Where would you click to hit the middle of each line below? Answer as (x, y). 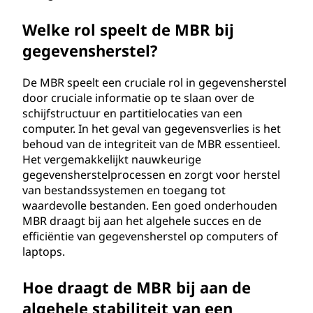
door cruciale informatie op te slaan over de (138, 98)
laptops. (44, 252)
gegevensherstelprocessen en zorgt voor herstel (151, 175)
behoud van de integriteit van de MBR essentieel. (151, 144)
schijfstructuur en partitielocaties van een (132, 113)
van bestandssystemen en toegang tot (124, 190)
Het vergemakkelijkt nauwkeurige (112, 159)
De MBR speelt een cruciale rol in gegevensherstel (154, 82)
